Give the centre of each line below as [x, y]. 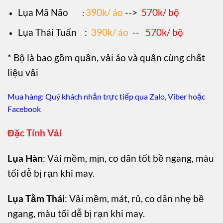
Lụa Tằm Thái [36, 198]
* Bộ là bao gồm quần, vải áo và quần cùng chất [106, 57]
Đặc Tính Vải [35, 133]
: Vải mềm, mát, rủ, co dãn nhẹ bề [134, 198]
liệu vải [23, 72]
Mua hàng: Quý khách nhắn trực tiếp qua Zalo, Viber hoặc [106, 97]
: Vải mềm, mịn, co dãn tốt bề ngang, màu [128, 158]
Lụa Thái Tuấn [47, 32]
